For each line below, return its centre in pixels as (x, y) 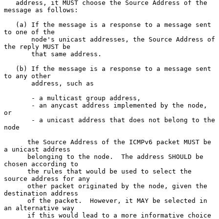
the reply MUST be (37, 46)
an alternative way (39, 208)
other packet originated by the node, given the (16, 186)
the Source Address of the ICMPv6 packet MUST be (16, 142)
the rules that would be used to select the (16, 171)
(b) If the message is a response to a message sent (10, 68)
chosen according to (41, 164)
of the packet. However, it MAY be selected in (16, 200)
